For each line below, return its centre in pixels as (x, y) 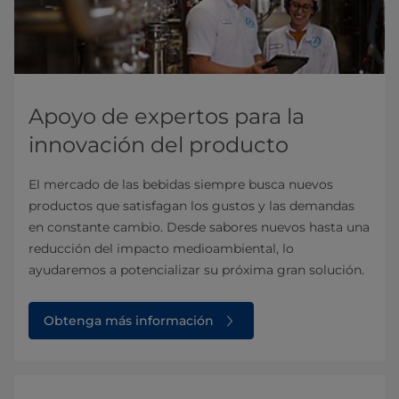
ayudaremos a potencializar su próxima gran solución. (196, 269)
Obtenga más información (129, 320)
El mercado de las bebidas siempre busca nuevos (181, 184)
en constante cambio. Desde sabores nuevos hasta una (199, 227)
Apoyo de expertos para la (167, 116)
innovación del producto (159, 144)
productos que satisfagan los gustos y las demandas (191, 205)
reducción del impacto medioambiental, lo (161, 248)
